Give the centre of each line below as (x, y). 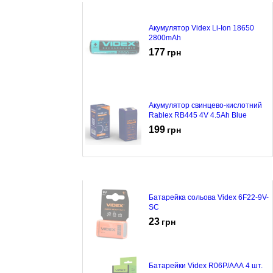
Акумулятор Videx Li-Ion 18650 (201, 28)
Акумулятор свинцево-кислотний (205, 105)
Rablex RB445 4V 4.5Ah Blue (198, 115)
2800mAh (165, 37)
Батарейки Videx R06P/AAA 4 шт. (206, 265)
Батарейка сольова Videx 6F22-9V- (209, 197)
